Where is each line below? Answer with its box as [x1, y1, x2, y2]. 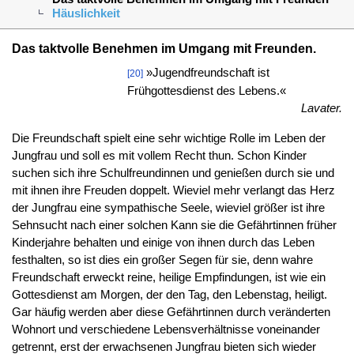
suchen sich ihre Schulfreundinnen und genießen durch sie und [11, 166, 334, 179]
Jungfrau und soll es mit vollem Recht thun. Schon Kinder [11, 149, 307, 162]
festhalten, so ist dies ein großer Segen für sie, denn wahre [11, 253, 313, 266]
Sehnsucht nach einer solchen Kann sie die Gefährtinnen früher [11, 218, 337, 232]
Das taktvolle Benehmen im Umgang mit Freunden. [11, 40, 316, 55]
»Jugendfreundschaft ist [146, 66, 270, 79]
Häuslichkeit [51, 6, 120, 20]
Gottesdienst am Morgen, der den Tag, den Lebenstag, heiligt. [11, 288, 327, 301]
